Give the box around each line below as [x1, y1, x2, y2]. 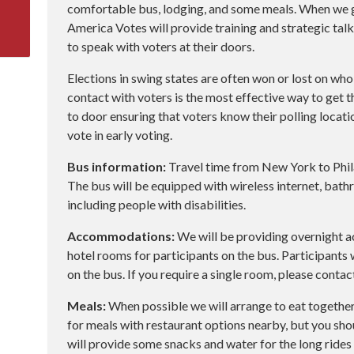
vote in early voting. [67, 127, 173, 142]
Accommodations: [67, 228, 175, 243]
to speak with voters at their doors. [67, 39, 255, 54]
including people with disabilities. [67, 197, 247, 212]
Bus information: [67, 159, 167, 174]
